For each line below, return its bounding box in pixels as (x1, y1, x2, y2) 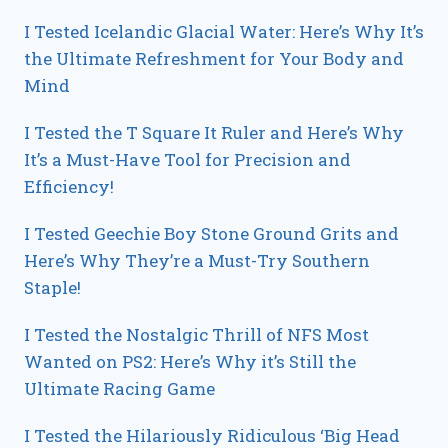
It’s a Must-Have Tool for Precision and (24, 148, 351, 172)
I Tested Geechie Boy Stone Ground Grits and (24, 222, 399, 246)
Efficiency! (24, 175, 114, 199)
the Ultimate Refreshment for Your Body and (24, 47, 404, 71)
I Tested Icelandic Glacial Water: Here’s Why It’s (24, 20, 424, 44)
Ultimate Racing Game (24, 377, 215, 401)
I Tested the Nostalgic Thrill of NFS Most (24, 323, 369, 347)
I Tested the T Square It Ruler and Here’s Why (24, 121, 404, 145)
